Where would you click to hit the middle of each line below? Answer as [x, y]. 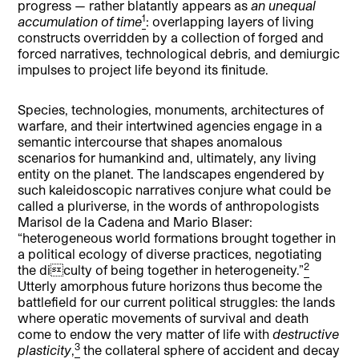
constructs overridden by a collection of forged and [171, 38]
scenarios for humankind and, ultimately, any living [167, 158]
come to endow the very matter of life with [145, 334]
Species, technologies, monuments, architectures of [171, 110]
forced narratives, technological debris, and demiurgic [179, 54]
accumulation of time [80, 22]
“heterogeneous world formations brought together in [177, 238]
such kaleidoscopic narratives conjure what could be [175, 190]
